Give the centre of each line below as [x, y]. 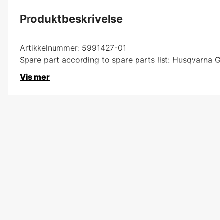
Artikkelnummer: [50, 47]
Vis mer [35, 76]
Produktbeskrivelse [71, 18]
